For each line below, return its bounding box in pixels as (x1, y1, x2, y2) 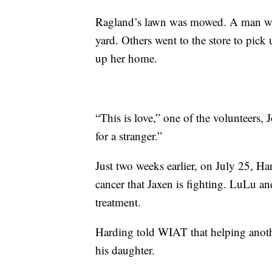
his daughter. (95, 242, 155, 257)
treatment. (95, 194, 141, 209)
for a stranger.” (95, 127, 162, 143)
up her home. (95, 50, 157, 66)
